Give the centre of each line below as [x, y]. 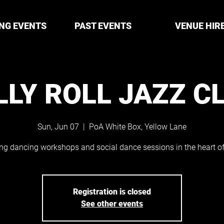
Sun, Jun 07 [58, 127]
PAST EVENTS [103, 26]
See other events [112, 204]
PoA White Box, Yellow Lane [138, 127]
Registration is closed [112, 192]
